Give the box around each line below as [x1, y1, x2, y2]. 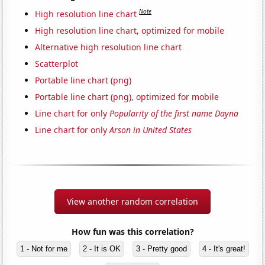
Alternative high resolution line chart [35, 41, 182, 53]
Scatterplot [35, 57, 79, 69]
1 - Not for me [20, 244, 67, 253]
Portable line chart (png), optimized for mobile [35, 91, 219, 102]
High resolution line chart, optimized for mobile [35, 24, 225, 36]
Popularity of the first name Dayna [109, 107, 239, 119]
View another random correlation [67, 195, 198, 207]
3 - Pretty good [135, 244, 187, 253]
